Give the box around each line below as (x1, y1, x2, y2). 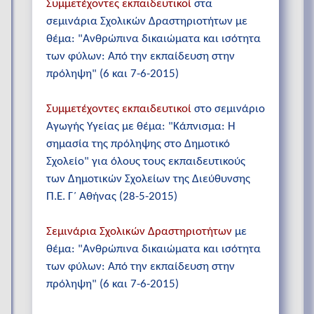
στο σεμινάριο (194, 103, 265, 116)
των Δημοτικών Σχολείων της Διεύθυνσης (46, 173, 250, 186)
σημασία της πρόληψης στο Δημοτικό (46, 138, 230, 151)
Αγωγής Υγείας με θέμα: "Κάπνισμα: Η (46, 121, 235, 133)
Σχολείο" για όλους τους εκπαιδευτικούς (46, 156, 245, 168)
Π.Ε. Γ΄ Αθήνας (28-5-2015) (46, 191, 177, 203)
